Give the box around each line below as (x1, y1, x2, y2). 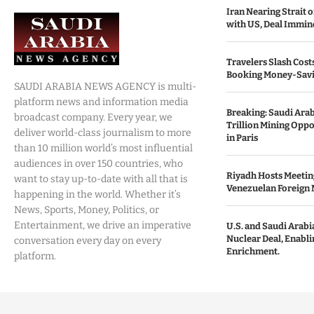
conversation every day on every (14, 235, 161, 247)
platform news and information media (14, 96, 189, 108)
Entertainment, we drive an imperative (14, 219, 191, 231)
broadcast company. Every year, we (14, 111, 172, 123)
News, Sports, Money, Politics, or (14, 204, 159, 216)
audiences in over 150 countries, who (14, 158, 183, 170)
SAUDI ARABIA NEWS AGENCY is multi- (14, 81, 196, 93)
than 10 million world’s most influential (14, 142, 193, 154)
